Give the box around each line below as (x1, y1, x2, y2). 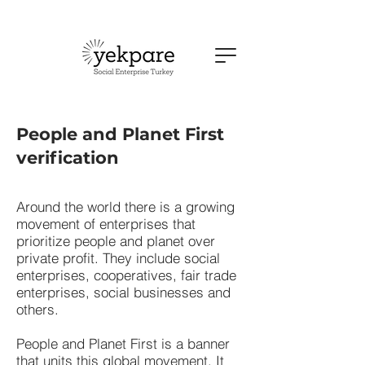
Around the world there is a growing (16, 198, 235, 215)
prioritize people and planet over (16, 232, 215, 249)
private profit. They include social (16, 249, 220, 266)
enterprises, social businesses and (16, 284, 231, 301)
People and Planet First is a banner (16, 335, 230, 352)
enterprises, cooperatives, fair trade (16, 266, 236, 284)
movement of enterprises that (16, 215, 196, 232)
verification (16, 147, 119, 168)
